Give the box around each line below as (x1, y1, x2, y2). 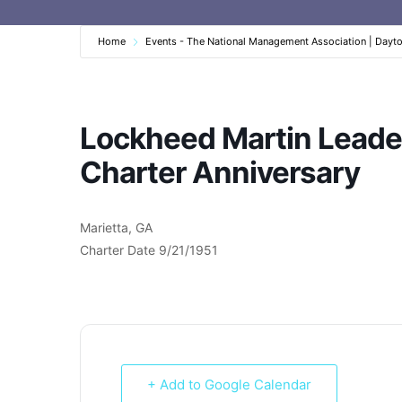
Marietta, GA (80, 219, 153, 235)
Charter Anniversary (80, 153, 360, 190)
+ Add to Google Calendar (147, 375, 311, 393)
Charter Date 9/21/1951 (80, 241, 218, 258)
